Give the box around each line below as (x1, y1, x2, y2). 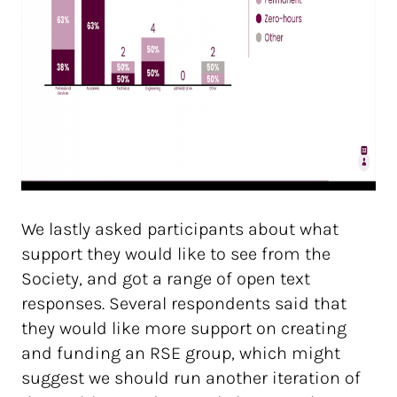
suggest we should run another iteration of (21, 368, 361, 388)
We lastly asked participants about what (21, 219, 339, 239)
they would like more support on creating (21, 318, 346, 339)
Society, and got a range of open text (21, 269, 310, 289)
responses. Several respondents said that (21, 293, 346, 314)
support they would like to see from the (21, 244, 331, 264)
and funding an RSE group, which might (21, 343, 340, 363)
